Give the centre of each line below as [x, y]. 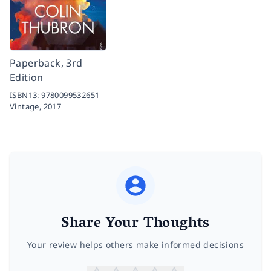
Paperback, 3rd [46, 63]
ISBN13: [26, 95]
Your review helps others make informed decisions [135, 244]
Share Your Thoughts [135, 224]
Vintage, [27, 106]
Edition [27, 77]
